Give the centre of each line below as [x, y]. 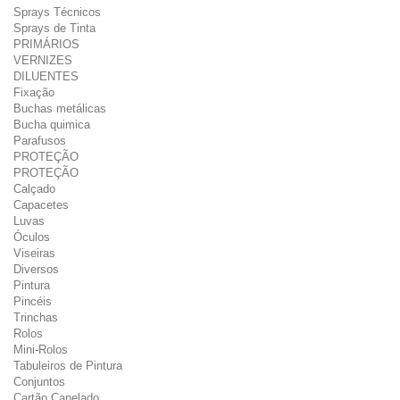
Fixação [34, 92]
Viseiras [34, 253]
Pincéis [33, 301]
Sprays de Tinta [54, 28]
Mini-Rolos [41, 350]
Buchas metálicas [60, 108]
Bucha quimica [52, 125]
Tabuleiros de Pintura [68, 366]
